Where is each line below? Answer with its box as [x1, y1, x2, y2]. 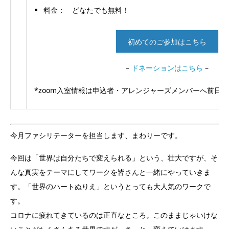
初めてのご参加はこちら [128, 36, 207, 47]
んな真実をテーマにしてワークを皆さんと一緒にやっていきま [10, 167, 211, 177]
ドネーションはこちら [131, 62, 203, 73]
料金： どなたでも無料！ [43, 5, 130, 15]
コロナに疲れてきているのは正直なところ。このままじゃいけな [10, 210, 218, 220]
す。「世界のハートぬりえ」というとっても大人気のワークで [10, 181, 211, 192]
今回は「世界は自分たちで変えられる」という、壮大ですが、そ [10, 153, 218, 163]
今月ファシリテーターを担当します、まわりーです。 [10, 130, 182, 141]
